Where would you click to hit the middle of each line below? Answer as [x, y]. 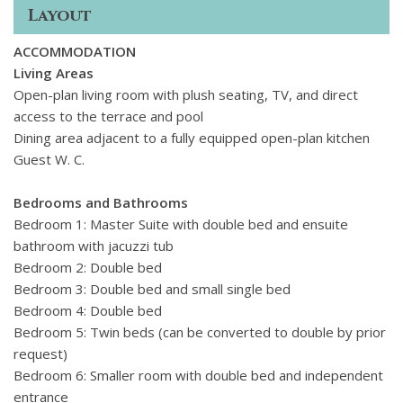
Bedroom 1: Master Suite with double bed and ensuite [181, 224]
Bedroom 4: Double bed [88, 311]
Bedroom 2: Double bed [88, 268]
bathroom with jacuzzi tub [94, 246]
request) [40, 354]
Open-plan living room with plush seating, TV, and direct [186, 95]
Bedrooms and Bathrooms [101, 203]
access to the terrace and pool [108, 116]
